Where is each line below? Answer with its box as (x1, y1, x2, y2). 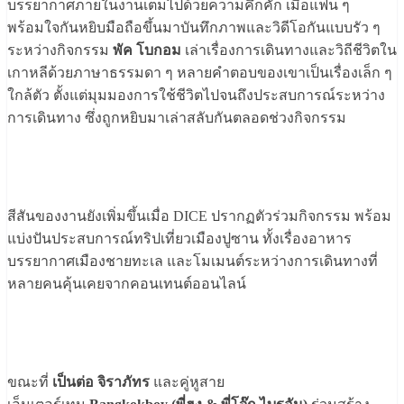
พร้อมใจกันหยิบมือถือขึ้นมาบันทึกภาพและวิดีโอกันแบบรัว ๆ (7, 20, 381, 36)
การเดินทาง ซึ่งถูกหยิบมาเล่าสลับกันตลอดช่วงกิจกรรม (7, 110, 346, 126)
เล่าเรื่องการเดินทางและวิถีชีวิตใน (181, 42, 397, 59)
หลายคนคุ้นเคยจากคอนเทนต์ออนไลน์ (7, 276, 246, 292)
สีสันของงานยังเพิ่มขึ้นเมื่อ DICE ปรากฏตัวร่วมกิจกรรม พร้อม (7, 208, 391, 225)
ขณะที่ (7, 374, 49, 390)
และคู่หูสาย (150, 374, 225, 390)
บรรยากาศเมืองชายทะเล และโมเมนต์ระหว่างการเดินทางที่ (7, 253, 378, 270)
